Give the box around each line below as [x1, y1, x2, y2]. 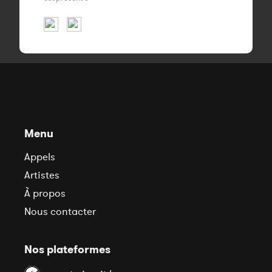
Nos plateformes [24, 242, 110, 256]
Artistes [24, 168, 59, 182]
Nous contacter [24, 205, 96, 218]
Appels [24, 150, 55, 163]
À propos [24, 186, 66, 200]
